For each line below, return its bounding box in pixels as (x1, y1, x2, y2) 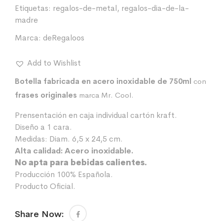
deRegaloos (43, 33, 84, 43)
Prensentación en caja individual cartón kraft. (15, 110, 177, 121)
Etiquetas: (15, 3, 53, 14)
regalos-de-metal (53, 3, 117, 14)
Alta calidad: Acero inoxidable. (15, 146, 134, 156)
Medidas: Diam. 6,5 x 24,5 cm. (15, 134, 123, 145)
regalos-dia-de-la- (121, 3, 189, 14)
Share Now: (15, 209, 64, 220)
